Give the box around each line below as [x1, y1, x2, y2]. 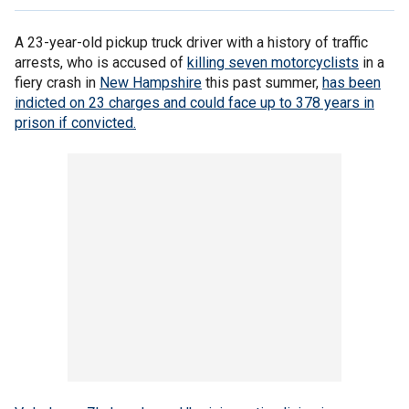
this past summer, [202, 74, 322, 91]
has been [322, 74, 381, 91]
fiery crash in [15, 74, 100, 91]
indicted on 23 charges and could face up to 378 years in [15, 94, 374, 111]
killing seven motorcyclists [187, 54, 359, 71]
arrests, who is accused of [15, 54, 187, 71]
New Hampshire [100, 74, 202, 91]
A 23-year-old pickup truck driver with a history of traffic [15, 34, 368, 51]
